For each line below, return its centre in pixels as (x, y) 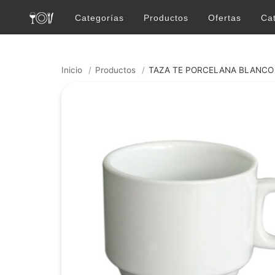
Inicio (72, 70)
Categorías (99, 18)
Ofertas (225, 18)
